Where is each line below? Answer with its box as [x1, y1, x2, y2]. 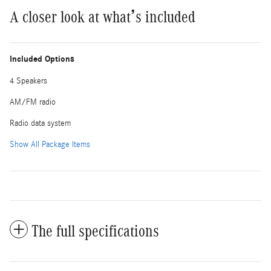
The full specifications [31, 222, 159, 241]
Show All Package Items [10, 140, 90, 150]
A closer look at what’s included [10, 8, 195, 27]
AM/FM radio [10, 97, 56, 108]
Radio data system [10, 119, 71, 129]
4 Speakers [10, 76, 47, 87]
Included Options [10, 54, 74, 65]
